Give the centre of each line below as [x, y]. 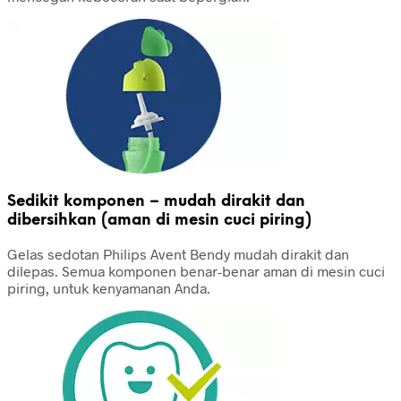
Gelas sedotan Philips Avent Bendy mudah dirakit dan [178, 253]
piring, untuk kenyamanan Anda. [109, 287]
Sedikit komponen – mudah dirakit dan [156, 201]
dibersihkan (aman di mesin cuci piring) [159, 220]
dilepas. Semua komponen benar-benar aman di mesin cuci [196, 270]
